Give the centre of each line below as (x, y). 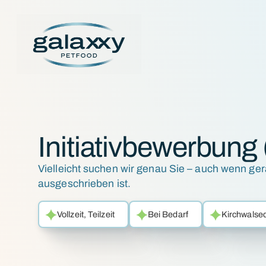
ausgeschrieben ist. (84, 184)
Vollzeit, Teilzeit (86, 214)
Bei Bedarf (168, 214)
